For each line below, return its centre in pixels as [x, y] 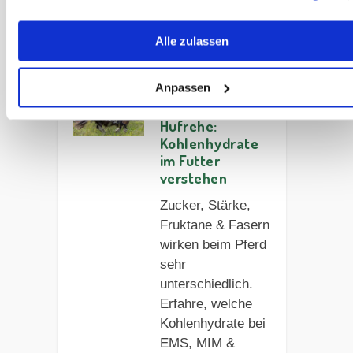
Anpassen [182, 87]
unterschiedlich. [206, 284]
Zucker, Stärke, [205, 206]
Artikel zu [93, 25]
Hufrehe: [188, 126]
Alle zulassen [191, 41]
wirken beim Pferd [213, 245]
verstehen [193, 178]
